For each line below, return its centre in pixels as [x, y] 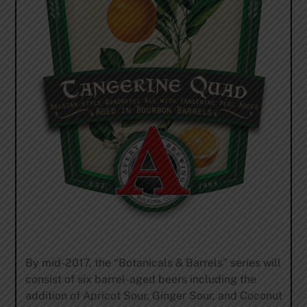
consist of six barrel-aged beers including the [140, 279]
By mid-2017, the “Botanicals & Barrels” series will [153, 263]
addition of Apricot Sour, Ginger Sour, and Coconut [153, 296]
